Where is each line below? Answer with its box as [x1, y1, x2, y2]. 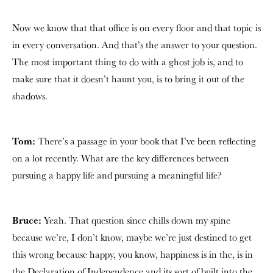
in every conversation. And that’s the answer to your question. [12, 38, 257, 51]
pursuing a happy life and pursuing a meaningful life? [12, 168, 221, 182]
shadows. [12, 89, 48, 102]
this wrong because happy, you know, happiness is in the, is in [12, 247, 253, 261]
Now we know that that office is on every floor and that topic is [12, 21, 261, 34]
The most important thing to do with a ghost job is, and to [12, 55, 243, 68]
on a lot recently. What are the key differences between [12, 151, 229, 165]
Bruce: [12, 213, 41, 227]
